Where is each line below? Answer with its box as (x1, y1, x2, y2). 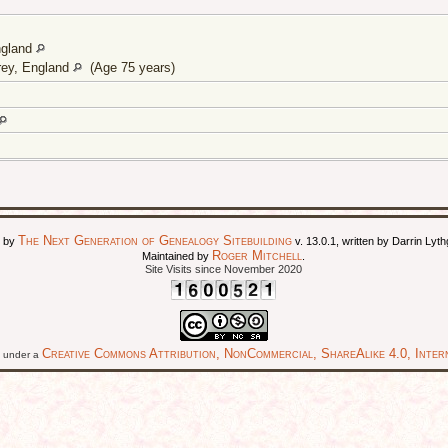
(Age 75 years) (82, 60, 179, 76)
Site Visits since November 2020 (145, 263, 303, 276)
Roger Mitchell (212, 248, 303, 264)
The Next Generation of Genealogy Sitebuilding (18, 233, 293, 249)
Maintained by (142, 250, 213, 263)
